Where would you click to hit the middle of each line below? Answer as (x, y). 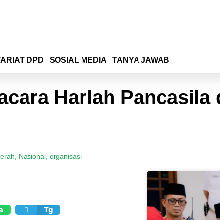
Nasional (32, 156)
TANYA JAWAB (141, 60)
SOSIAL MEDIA (78, 60)
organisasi (66, 156)
